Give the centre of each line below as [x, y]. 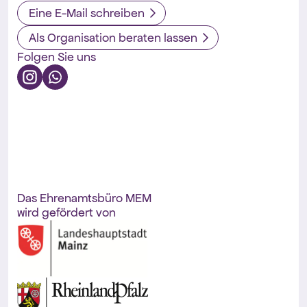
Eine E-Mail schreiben [86, 13]
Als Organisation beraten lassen [113, 37]
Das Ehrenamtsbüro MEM [88, 198]
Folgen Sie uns [56, 57]
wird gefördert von [66, 212]
